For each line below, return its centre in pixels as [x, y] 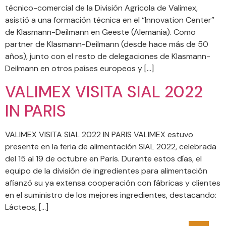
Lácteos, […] [27, 207]
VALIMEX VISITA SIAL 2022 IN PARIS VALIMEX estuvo [99, 134]
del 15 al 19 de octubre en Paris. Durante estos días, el [103, 158]
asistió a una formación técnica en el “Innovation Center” [110, 20]
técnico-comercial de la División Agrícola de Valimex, [101, 8]
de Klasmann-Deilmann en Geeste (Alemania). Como [100, 32]
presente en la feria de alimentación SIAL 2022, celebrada [111, 146]
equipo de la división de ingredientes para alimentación [106, 171]
